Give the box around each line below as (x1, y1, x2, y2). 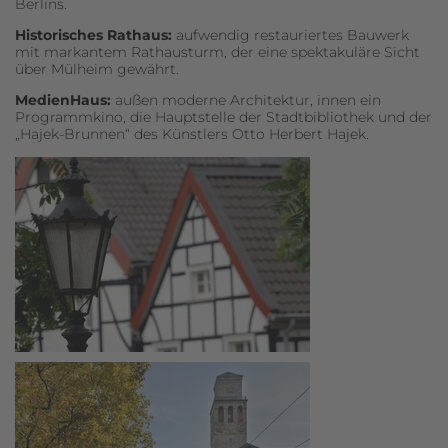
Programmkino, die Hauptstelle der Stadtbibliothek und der (15, 108, 432, 126)
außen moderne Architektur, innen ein (111, 91, 381, 109)
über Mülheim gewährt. (15, 60, 179, 78)
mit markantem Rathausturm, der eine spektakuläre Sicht (15, 43, 420, 61)
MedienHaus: (15, 91, 111, 109)
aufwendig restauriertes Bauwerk (176, 26, 409, 44)
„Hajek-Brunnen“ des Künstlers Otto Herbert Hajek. (15, 125, 369, 143)
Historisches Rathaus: (15, 26, 176, 44)
